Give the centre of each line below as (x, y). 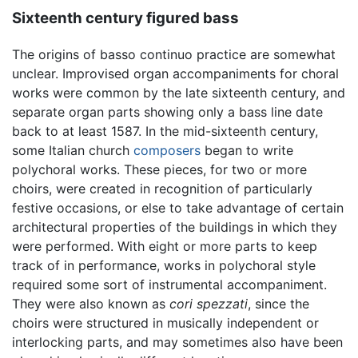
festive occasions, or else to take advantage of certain (178, 207)
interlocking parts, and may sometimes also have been (177, 342)
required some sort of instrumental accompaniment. (169, 284)
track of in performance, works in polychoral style (164, 265)
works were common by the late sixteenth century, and (179, 92)
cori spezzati (209, 303)
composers (167, 150)
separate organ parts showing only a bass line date (167, 111)
